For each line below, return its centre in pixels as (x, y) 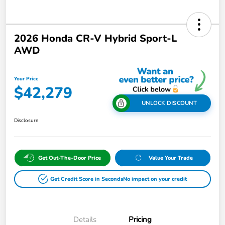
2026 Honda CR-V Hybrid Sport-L (95, 38)
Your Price (26, 79)
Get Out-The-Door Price (70, 158)
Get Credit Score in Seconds (86, 179)
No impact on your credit (155, 179)
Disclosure (26, 120)
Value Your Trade (171, 158)
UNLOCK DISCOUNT (169, 103)
